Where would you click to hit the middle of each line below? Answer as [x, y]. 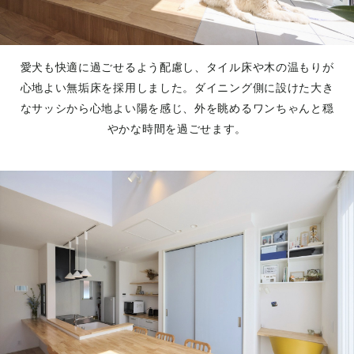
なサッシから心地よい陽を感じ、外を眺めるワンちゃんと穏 [177, 109]
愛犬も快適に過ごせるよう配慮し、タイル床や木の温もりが [177, 68]
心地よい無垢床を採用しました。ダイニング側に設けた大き [177, 88]
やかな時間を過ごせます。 [177, 129]
